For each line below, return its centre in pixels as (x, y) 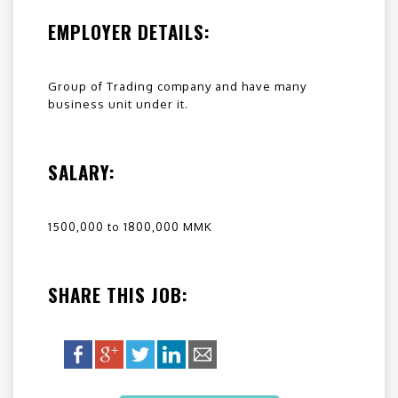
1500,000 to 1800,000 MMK (130, 227)
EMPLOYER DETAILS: (129, 32)
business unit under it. (118, 104)
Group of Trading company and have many (177, 87)
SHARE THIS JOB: (118, 295)
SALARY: (82, 172)
